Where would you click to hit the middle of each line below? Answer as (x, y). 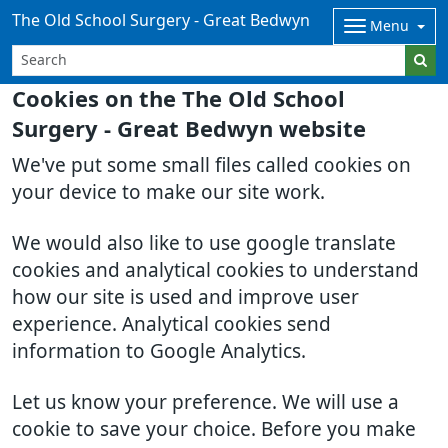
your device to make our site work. (168, 192)
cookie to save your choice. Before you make (214, 429)
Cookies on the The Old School (178, 99)
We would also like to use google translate (204, 243)
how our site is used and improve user (185, 297)
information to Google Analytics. (159, 351)
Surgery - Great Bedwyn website (189, 129)
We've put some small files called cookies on (211, 165)
